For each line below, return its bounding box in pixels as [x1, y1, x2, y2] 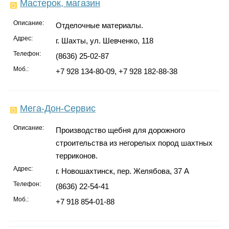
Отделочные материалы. [55, 20, 143, 30]
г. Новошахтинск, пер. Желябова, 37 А [55, 166, 189, 175]
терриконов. [55, 151, 98, 160]
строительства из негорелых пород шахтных [55, 138, 213, 147]
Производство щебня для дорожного [55, 125, 185, 134]
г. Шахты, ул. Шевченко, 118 [55, 36, 153, 45]
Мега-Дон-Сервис [19, 103, 96, 113]
